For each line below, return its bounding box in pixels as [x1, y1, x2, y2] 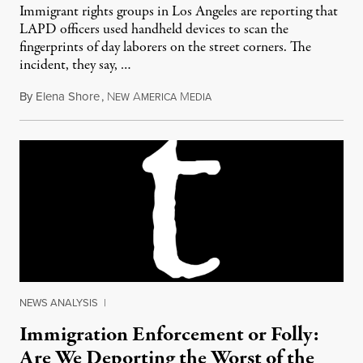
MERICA [141, 90, 177, 105]
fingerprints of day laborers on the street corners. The [19, 37, 311, 58]
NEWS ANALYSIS [19, 295, 98, 310]
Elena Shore [36, 88, 100, 105]
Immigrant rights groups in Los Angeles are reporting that [19, 2, 338, 22]
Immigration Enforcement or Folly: [19, 320, 319, 349]
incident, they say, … [19, 55, 131, 75]
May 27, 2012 [211, 88, 279, 105]
